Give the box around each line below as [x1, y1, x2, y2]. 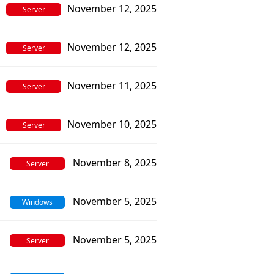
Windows [22, 197, 53, 207]
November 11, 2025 [67, 79, 157, 92]
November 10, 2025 [67, 117, 157, 131]
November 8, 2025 [73, 156, 157, 169]
